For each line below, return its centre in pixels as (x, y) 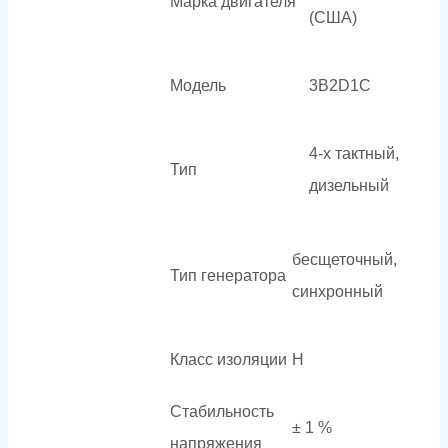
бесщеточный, (344, 259)
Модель (198, 85)
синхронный (337, 291)
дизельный (349, 185)
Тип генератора (228, 275)
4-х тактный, (354, 153)
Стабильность (222, 411)
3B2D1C (340, 85)
